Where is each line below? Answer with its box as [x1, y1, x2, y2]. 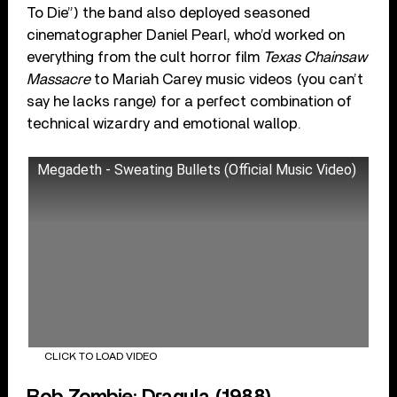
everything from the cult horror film [27, 49, 264, 65]
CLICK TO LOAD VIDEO [43, 351, 157, 362]
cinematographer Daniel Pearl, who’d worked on [27, 27, 346, 43]
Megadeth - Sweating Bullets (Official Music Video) [37, 160, 357, 178]
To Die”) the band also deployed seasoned [27, 4, 311, 20]
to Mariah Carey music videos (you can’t [90, 71, 364, 87]
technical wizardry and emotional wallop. [27, 115, 302, 131]
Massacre [27, 71, 91, 87]
